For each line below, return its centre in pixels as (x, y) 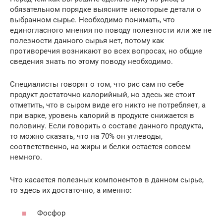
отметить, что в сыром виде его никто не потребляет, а (108, 105)
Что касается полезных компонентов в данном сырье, (107, 180)
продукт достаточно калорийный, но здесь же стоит (103, 94)
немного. (26, 157)
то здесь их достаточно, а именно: (71, 190)
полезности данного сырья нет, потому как (87, 40)
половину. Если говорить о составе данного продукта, (107, 126)
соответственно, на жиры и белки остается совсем (100, 146)
